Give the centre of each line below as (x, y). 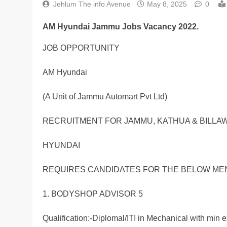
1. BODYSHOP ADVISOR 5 (93, 194)
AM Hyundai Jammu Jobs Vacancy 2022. (121, 26)
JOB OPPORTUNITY (81, 48)
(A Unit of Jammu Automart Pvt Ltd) (105, 97)
